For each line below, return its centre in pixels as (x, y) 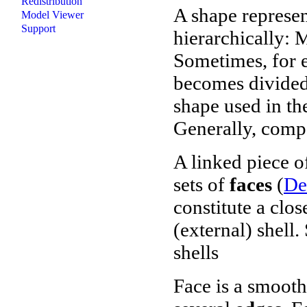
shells (196, 252)
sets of (201, 184)
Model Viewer (52, 14)
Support (38, 28)
